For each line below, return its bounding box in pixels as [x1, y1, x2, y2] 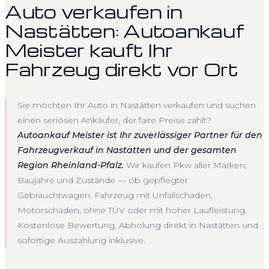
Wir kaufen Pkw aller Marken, [124, 159, 247, 171]
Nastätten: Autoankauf [5, 19, 244, 42]
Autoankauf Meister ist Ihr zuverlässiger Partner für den [17, 129, 262, 141]
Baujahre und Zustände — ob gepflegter [17, 174, 188, 186]
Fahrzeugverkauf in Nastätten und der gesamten [17, 144, 237, 156]
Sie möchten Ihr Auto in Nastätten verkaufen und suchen [17, 99, 256, 110]
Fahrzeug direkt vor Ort [5, 57, 238, 80]
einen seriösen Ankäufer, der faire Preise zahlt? [17, 114, 211, 125]
